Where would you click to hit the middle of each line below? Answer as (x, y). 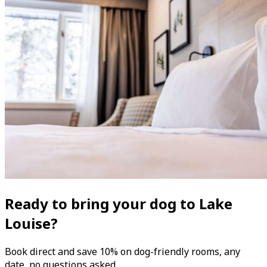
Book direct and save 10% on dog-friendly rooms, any (122, 252)
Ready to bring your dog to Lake (119, 204)
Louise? (31, 223)
